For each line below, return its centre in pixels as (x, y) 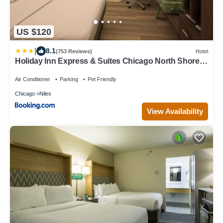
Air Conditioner (33, 79)
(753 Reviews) (74, 51)
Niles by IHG (37, 70)
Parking (69, 79)
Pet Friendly (102, 79)
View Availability (175, 111)
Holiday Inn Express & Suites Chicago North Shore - (109, 61)
